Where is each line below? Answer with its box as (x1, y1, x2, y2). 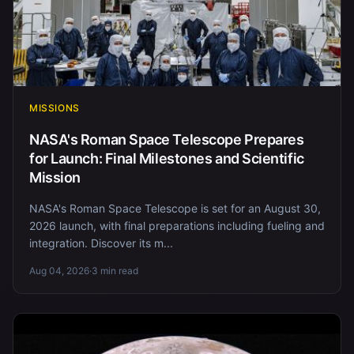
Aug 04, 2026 (29, 265, 89, 277)
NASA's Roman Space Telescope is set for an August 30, (29, 201, 321, 216)
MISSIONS (29, 102, 80, 115)
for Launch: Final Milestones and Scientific (29, 150, 304, 168)
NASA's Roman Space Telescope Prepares (29, 131, 304, 149)
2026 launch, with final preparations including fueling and (29, 219, 325, 233)
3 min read (92, 265, 138, 277)
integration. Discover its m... (29, 236, 173, 250)
